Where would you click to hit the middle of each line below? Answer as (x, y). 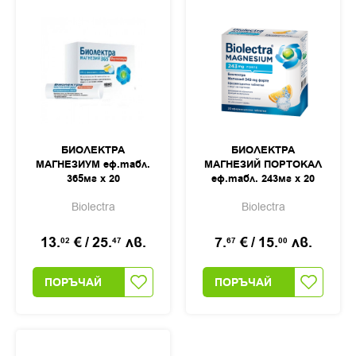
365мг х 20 (93, 179)
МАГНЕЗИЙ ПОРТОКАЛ (263, 164)
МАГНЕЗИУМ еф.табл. (93, 164)
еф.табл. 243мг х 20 (263, 179)
